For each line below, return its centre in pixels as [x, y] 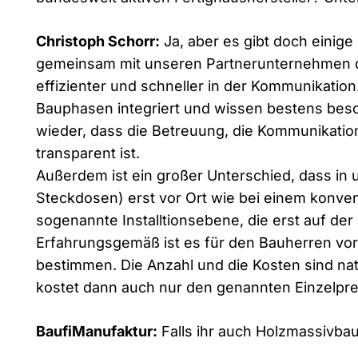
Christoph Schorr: [98, 41]
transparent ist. [88, 153]
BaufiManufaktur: [97, 331]
